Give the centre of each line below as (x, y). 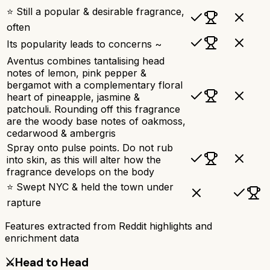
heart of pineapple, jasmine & (73, 97)
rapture (24, 202)
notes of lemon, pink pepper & (77, 73)
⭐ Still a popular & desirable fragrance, (96, 11)
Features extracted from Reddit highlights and (108, 226)
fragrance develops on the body (80, 171)
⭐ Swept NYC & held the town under (90, 187)
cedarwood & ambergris (61, 133)
